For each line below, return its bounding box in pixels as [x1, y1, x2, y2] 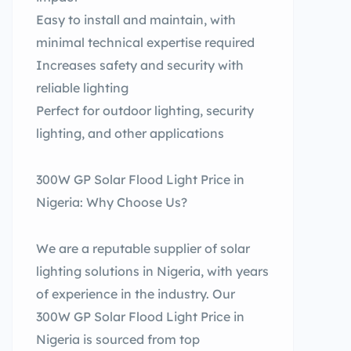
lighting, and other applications [36, 125, 224, 141]
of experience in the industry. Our [36, 286, 235, 302]
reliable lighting [36, 80, 128, 96]
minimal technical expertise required [36, 34, 255, 50]
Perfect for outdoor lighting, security [36, 103, 254, 118]
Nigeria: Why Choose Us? [36, 194, 187, 210]
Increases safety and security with [36, 57, 244, 73]
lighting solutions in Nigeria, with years [36, 263, 269, 279]
